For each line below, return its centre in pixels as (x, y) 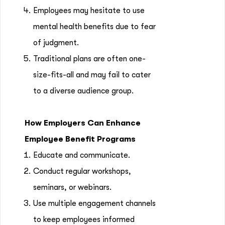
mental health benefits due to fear (94, 27)
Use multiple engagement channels (94, 203)
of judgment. (56, 43)
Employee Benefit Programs (80, 139)
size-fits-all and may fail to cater (92, 75)
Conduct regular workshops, (82, 171)
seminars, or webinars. (72, 187)
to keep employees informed (84, 219)
